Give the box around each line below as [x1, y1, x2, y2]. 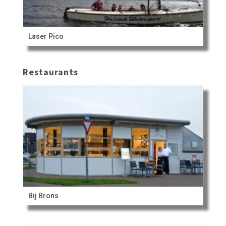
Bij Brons [28, 191, 59, 200]
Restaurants [22, 66, 78, 78]
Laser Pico [28, 32, 64, 40]
